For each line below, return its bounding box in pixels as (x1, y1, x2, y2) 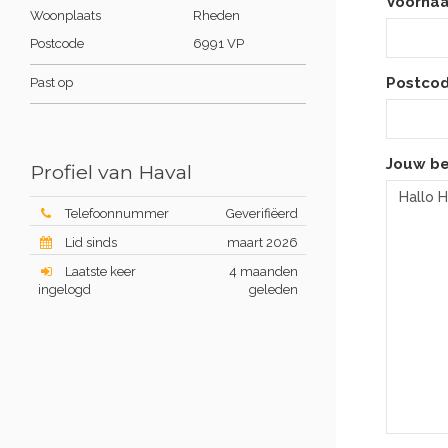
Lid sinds (64, 235, 117, 250)
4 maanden (229, 264, 298, 279)
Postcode (30, 36, 87, 51)
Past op (30, 75, 73, 90)
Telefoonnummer (64, 206, 169, 221)
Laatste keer (64, 264, 136, 279)
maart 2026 (227, 235, 298, 250)
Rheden (193, 8, 240, 23)
